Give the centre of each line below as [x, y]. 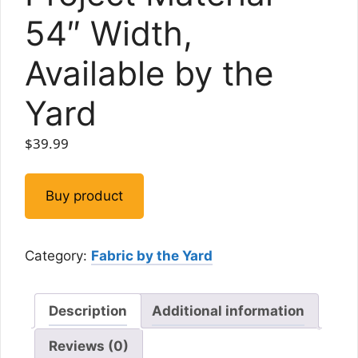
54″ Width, [109, 33]
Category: [58, 256]
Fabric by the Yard [152, 256]
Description [88, 310]
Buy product [84, 196]
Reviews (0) [89, 346]
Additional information [228, 310]
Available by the [149, 73]
